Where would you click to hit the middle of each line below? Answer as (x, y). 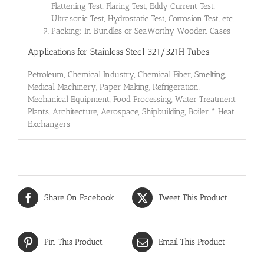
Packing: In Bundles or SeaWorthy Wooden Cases (141, 31)
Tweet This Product (193, 198)
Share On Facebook (79, 198)
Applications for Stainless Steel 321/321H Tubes (118, 52)
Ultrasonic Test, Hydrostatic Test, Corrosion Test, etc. (142, 19)
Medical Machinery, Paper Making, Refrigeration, (113, 87)
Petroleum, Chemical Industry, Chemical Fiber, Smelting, (127, 74)
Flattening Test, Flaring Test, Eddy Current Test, (133, 6)
